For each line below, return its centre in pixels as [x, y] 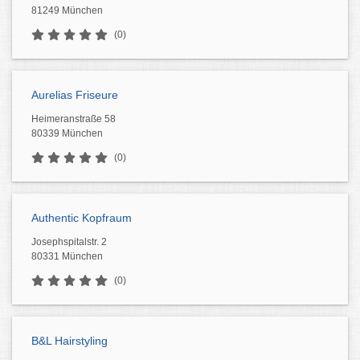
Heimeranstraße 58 [74, 119]
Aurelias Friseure [75, 95]
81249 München [67, 10]
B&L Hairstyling [70, 341]
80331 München [67, 256]
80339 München [67, 133]
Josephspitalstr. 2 [69, 242]
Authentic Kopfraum [82, 218]
